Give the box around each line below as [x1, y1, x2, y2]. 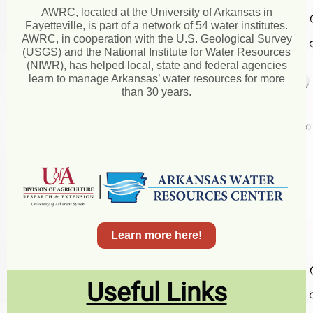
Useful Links [86, 277, 227, 307]
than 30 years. [122, 86, 191, 98]
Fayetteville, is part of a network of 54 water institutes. [25, 20, 288, 31]
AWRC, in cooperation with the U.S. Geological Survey [21, 33, 292, 45]
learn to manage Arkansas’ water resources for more [28, 73, 285, 85]
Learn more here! [111, 229, 202, 241]
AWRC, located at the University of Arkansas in [41, 6, 272, 18]
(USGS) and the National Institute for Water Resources [22, 46, 291, 58]
